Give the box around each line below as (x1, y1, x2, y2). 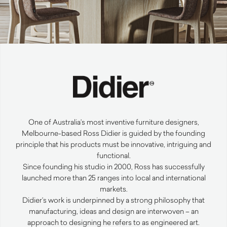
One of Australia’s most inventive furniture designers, (28, 117, 199, 127)
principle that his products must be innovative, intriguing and (16, 139, 211, 149)
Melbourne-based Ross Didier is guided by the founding (22, 128, 205, 138)
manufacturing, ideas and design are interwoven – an (28, 206, 199, 216)
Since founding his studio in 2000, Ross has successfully (22, 162, 205, 172)
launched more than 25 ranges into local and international (21, 173, 206, 183)
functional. (96, 150, 131, 161)
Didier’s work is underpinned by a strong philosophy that (22, 195, 205, 205)
